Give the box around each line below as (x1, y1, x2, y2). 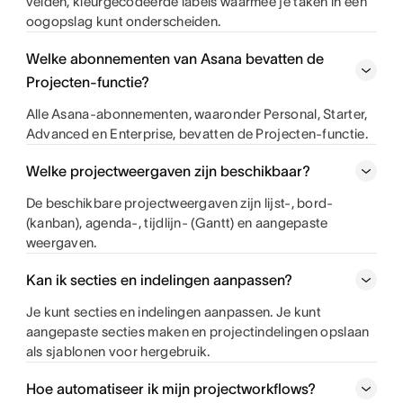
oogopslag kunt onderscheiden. (25, 13, 221, 30)
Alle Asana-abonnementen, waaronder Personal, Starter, (25, 106, 368, 122)
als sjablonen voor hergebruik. (25, 344, 210, 360)
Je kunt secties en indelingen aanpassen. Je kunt (25, 304, 322, 320)
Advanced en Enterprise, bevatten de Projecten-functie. (25, 126, 368, 142)
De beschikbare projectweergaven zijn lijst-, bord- (25, 195, 334, 211)
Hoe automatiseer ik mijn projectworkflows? (25, 381, 316, 398)
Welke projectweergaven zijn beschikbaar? (25, 163, 310, 180)
